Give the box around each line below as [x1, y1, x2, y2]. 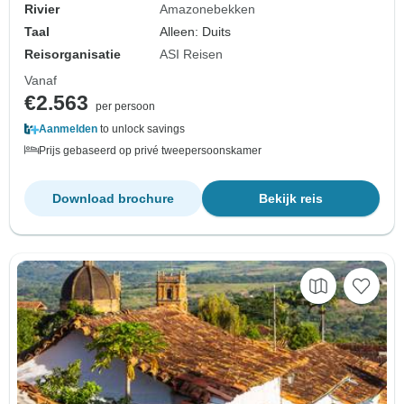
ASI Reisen [160, 46, 224, 61]
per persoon [96, 99, 155, 113]
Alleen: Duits [160, 23, 232, 39]
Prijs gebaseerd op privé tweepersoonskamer [39, 143, 262, 157]
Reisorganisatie [24, 46, 121, 61]
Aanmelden [39, 122, 97, 135]
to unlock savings [97, 122, 185, 135]
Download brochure [52, 190, 174, 206]
